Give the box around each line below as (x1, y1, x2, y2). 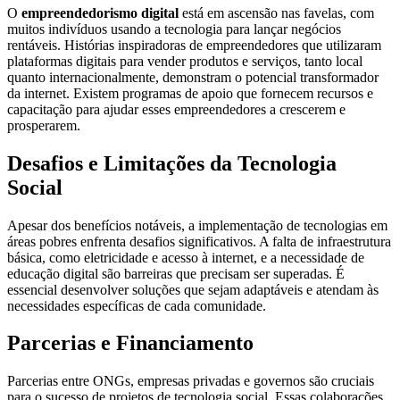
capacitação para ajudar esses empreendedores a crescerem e (7, 101, 346, 117)
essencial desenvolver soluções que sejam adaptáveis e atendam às (7, 281, 379, 297)
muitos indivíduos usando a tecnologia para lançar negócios (7, 21, 341, 37)
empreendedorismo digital (21, 4, 179, 21)
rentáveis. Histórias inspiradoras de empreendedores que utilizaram (7, 37, 381, 53)
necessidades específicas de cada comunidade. (7, 297, 266, 313)
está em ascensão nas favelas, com (179, 4, 374, 21)
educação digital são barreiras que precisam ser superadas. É (7, 265, 345, 281)
